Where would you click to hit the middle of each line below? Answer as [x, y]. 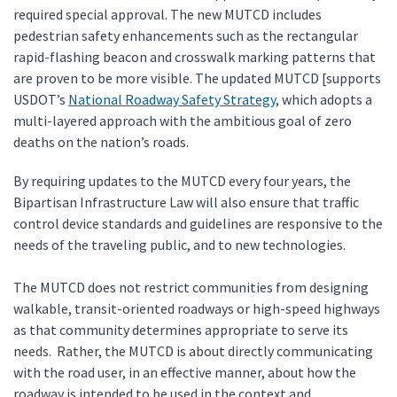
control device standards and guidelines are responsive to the [198, 223]
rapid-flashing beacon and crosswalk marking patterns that [195, 57]
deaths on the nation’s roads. [101, 142]
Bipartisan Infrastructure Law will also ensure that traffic [186, 202]
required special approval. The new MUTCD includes [167, 14]
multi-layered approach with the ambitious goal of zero [183, 121]
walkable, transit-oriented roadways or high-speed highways [197, 308]
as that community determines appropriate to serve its [181, 330]
